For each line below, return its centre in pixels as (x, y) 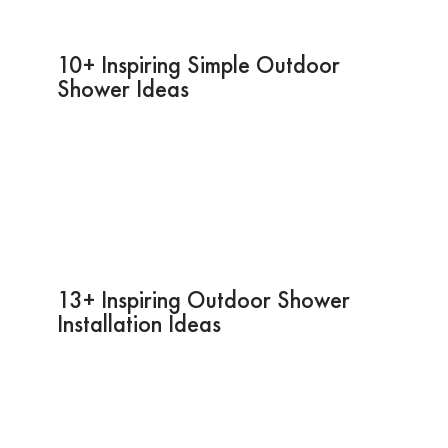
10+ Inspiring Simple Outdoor (198, 64)
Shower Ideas (122, 88)
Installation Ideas (138, 323)
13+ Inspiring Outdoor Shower (203, 299)
